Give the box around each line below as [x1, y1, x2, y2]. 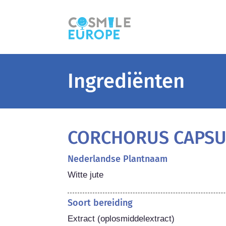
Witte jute [68, 169, 104, 180]
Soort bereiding [68, 197, 133, 208]
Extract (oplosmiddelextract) [68, 213, 175, 223]
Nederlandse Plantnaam [68, 153, 168, 164]
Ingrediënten [68, 69, 185, 93]
